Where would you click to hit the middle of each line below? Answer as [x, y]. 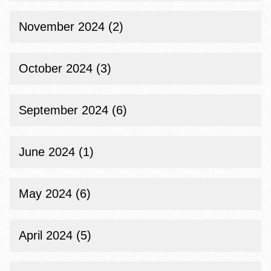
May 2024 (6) [55, 194]
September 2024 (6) [73, 110]
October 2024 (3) [65, 68]
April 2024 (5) [55, 235]
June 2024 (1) [56, 152]
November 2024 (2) [71, 27]
